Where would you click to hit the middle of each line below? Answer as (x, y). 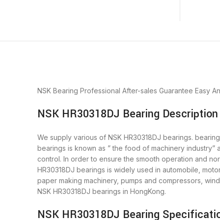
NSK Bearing (58, 91)
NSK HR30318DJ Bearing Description (128, 114)
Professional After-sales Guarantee (137, 91)
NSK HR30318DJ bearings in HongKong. (102, 192)
